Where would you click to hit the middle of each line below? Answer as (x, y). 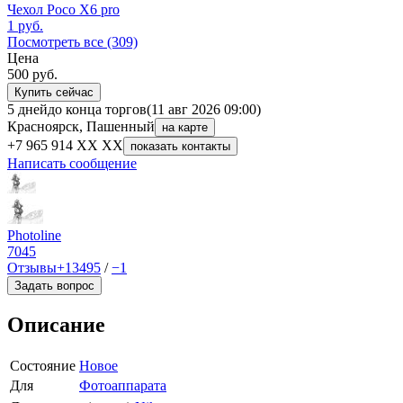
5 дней (27, 110)
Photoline (34, 236)
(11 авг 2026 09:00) (204, 110)
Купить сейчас (54, 93)
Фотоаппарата (123, 386)
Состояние (43, 366)
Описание (56, 325)
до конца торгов (97, 110)
